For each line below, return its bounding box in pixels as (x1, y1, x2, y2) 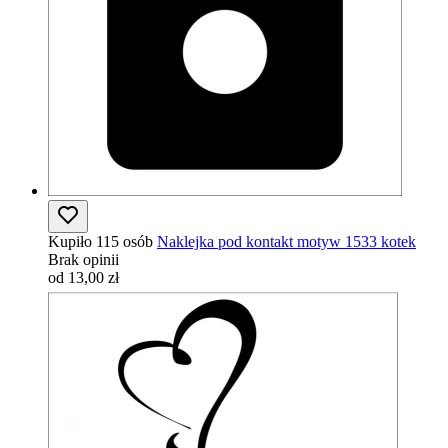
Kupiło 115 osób (48, 233, 153, 250)
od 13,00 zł (48, 269, 119, 286)
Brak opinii (48, 251, 119, 268)
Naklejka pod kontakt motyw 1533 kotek (157, 233, 416, 250)
